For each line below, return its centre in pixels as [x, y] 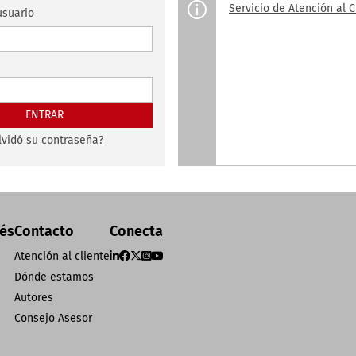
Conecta [136, 231]
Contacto [44, 231]
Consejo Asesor [53, 318]
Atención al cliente [62, 256]
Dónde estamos [54, 277]
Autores [34, 298]
